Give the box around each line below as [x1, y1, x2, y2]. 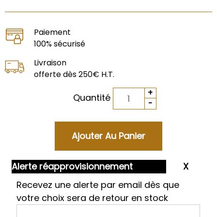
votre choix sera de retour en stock [16, 191, 169, 204]
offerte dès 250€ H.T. [34, 68, 114, 80]
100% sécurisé [34, 38, 85, 49]
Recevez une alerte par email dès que [16, 178, 180, 191]
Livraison [34, 57, 66, 68]
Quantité [73, 92, 113, 104]
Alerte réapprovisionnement [12, 160, 133, 172]
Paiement [34, 26, 71, 38]
